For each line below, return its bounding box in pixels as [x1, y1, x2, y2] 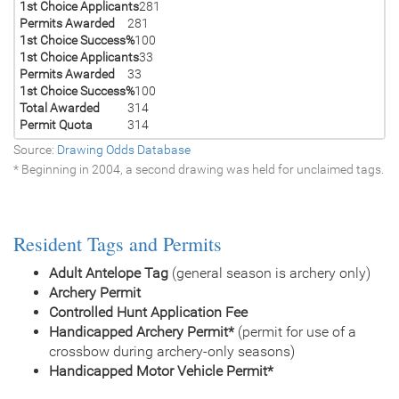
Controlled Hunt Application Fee [49, 303, 248, 321]
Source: [13, 142, 57, 157]
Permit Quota [20, 117, 93, 132]
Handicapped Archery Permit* [49, 322, 234, 340]
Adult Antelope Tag [49, 264, 168, 281]
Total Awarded [20, 100, 100, 115]
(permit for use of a [238, 322, 356, 340]
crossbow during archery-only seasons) [49, 342, 295, 360]
